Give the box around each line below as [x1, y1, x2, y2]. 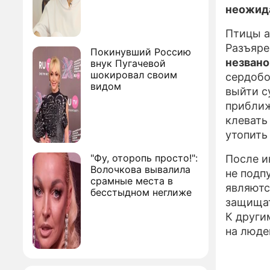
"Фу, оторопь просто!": [90, 152, 198, 164]
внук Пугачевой [90, 57, 166, 69]
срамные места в [90, 175, 173, 187]
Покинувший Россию [90, 46, 191, 58]
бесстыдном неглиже [90, 186, 192, 198]
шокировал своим [90, 69, 177, 81]
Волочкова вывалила [90, 163, 190, 175]
